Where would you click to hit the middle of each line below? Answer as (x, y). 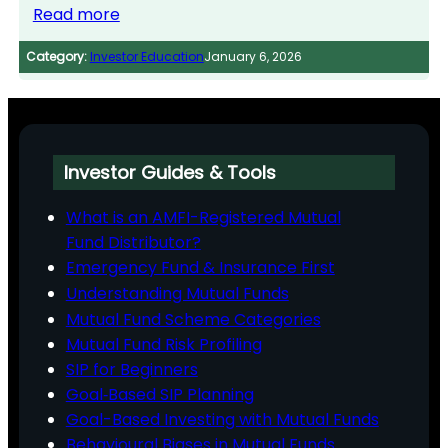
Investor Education (146, 56)
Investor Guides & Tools (170, 173)
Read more (76, 14)
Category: (56, 56)
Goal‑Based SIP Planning (159, 394)
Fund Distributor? (133, 242)
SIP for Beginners (131, 369)
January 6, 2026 (252, 56)
